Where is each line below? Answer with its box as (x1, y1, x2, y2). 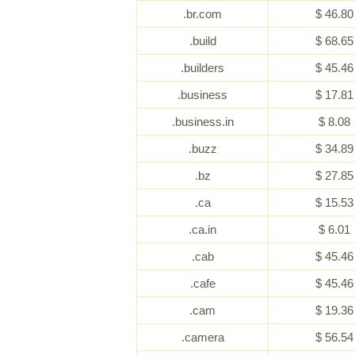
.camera (181, 330, 224, 344)
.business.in (171, 115, 234, 128)
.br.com (183, 7, 222, 21)
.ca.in (189, 223, 216, 236)
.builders (181, 61, 224, 74)
